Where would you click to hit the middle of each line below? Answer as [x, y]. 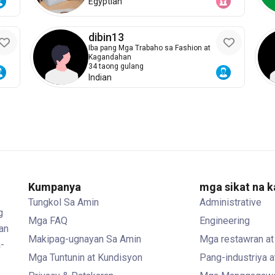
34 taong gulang [116, 66]
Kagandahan [110, 57]
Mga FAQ [48, 221]
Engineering [225, 221]
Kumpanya [55, 187]
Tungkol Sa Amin [64, 203]
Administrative [230, 203]
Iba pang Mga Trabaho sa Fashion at [149, 48]
